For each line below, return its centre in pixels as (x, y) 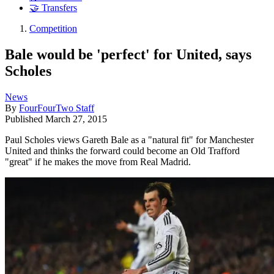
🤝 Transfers (53, 8)
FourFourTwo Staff (57, 108)
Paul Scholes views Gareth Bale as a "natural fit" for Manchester (129, 139)
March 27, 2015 (76, 119)
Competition (53, 29)
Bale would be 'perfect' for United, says (128, 54)
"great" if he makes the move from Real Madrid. (98, 161)
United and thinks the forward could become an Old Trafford (122, 150)
